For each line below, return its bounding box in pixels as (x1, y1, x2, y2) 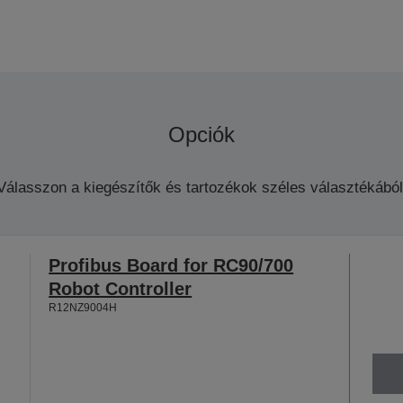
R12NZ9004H (49, 300, 118, 314)
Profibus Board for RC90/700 (49, 255, 294, 275)
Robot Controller (49, 278, 193, 299)
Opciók (168, 121, 235, 147)
